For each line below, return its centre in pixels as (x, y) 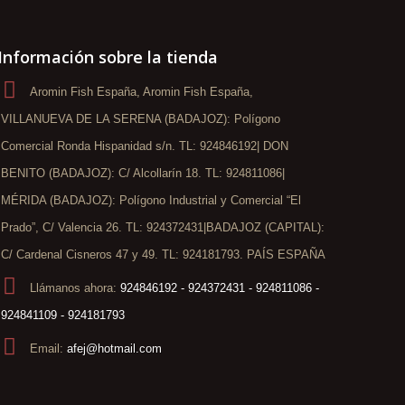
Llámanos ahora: (75, 288)
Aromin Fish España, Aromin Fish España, (141, 92)
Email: (48, 348)
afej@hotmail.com (114, 348)
